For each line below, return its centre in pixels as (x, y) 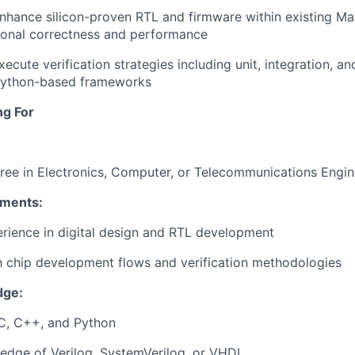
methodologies (297, 262)
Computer (141, 172)
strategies (144, 64)
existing (309, 17)
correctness (65, 34)
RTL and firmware (189, 17)
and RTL (167, 232)
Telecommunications (256, 172)
